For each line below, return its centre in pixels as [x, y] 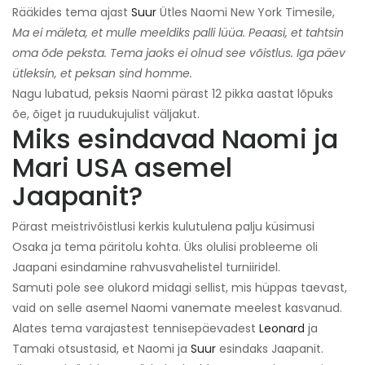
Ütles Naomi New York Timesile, [246, 13]
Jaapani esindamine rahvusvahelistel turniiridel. [146, 268]
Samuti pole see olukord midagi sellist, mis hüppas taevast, [180, 288]
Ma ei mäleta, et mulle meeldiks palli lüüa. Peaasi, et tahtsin [178, 33]
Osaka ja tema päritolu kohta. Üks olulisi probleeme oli [165, 247]
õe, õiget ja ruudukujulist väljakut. [106, 114]
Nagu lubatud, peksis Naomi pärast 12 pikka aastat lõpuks [173, 94]
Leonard [282, 329]
